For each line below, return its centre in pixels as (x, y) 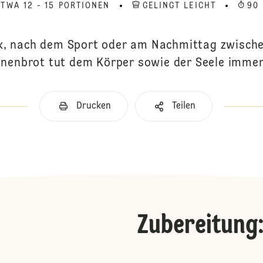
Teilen (183, 106)
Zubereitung (198, 226)
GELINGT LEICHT (179, 6)
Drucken (93, 106)
